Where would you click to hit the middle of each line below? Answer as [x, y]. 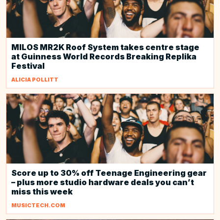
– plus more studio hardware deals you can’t [103, 182]
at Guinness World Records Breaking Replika [104, 56]
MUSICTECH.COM [38, 205]
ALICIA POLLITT [35, 80]
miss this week [42, 192]
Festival [28, 66]
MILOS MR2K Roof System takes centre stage [105, 47]
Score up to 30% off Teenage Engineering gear [109, 173]
